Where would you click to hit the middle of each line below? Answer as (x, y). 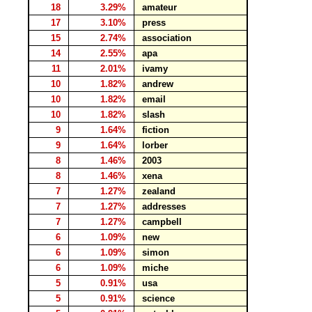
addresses (164, 206)
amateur (159, 7)
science (158, 298)
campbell (162, 222)
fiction (156, 130)
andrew (158, 84)
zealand (159, 191)
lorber (155, 145)
